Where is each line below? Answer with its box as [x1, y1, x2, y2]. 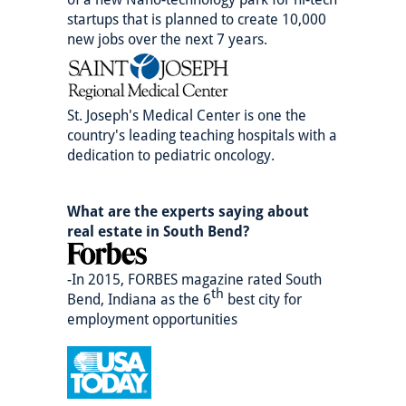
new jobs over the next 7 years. [67, 31, 267, 49]
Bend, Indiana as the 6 [67, 291, 211, 309]
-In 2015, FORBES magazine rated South [67, 271, 322, 289]
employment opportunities [67, 311, 237, 329]
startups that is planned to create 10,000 [67, 11, 326, 29]
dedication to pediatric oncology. [67, 147, 275, 165]
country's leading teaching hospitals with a [67, 127, 337, 145]
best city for [224, 291, 302, 309]
